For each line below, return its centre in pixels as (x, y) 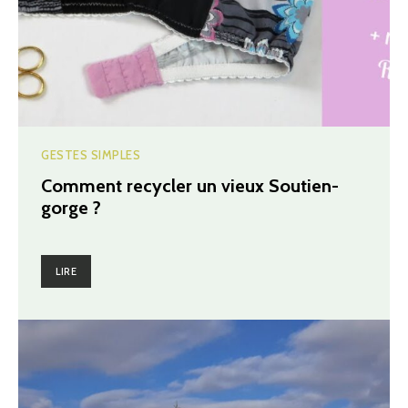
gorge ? (71, 208)
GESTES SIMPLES (91, 155)
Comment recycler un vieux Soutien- (190, 186)
